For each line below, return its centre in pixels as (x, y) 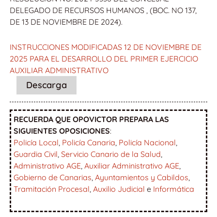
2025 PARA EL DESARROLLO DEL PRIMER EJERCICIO (104, 58)
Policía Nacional (147, 142)
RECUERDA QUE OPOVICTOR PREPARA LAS (91, 119)
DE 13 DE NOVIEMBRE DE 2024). (66, 22)
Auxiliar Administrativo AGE (132, 165)
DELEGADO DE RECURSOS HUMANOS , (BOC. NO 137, (103, 10)
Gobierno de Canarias (53, 177)
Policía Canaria (89, 142)
